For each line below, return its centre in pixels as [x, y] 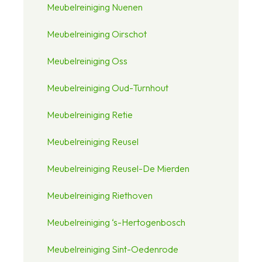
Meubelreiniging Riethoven [100, 195]
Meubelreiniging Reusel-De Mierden [118, 168]
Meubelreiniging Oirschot [97, 34]
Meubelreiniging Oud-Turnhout [108, 87]
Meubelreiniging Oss [87, 61]
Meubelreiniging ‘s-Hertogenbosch [116, 222]
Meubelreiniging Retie [90, 114]
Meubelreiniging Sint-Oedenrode [113, 249]
